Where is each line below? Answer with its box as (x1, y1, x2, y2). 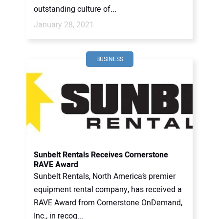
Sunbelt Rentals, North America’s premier (34, 171, 175, 182)
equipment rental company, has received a (34, 184, 182, 196)
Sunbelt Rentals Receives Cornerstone (34, 149, 168, 161)
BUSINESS (96, 55, 123, 64)
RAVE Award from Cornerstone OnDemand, (34, 197, 182, 209)
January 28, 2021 (34, 19, 94, 31)
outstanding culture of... (34, 3, 116, 15)
